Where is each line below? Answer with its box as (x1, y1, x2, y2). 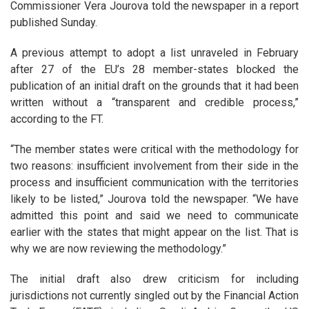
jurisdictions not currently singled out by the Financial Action (10, 289, 299, 303)
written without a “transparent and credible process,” (10, 96, 299, 110)
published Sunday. (10, 16, 97, 30)
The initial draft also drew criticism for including (10, 272, 299, 286)
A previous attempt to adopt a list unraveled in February (10, 46, 299, 60)
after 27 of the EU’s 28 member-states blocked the (10, 63, 299, 77)
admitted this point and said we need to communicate (10, 209, 299, 223)
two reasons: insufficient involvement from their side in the (10, 159, 299, 173)
